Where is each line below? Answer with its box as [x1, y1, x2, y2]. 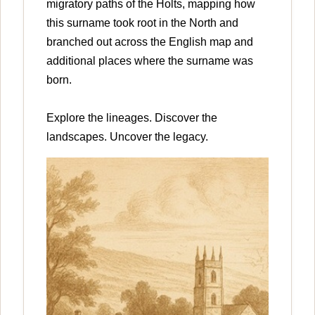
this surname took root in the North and [46, 17, 238, 29]
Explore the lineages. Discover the [46, 112, 217, 124]
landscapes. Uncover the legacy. [46, 131, 208, 143]
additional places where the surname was [46, 55, 253, 67]
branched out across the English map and [46, 36, 253, 48]
